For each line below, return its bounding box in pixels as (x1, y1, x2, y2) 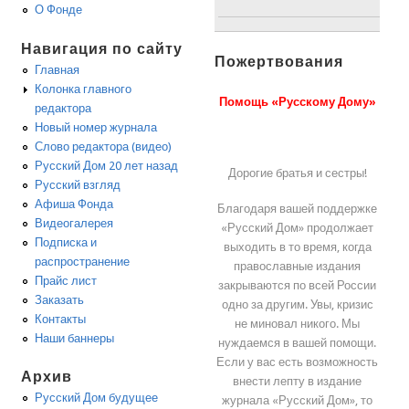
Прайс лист (35, 273, 98, 288)
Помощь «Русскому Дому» (218, 94, 376, 109)
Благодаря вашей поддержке (217, 201, 378, 215)
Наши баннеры (35, 330, 115, 345)
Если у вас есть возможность (216, 354, 379, 369)
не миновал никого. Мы (235, 316, 361, 330)
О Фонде (35, 3, 83, 17)
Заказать (35, 292, 85, 307)
